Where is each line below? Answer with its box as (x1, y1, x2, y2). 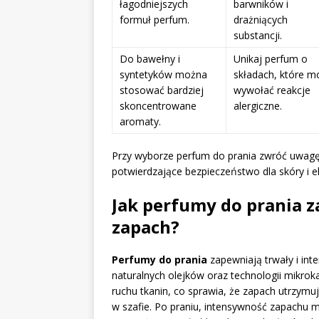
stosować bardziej (120, 83, 204, 98)
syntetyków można (120, 68, 207, 82)
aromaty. (120, 115, 161, 129)
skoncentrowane (120, 99, 197, 113)
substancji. (234, 28, 282, 43)
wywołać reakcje (234, 83, 310, 98)
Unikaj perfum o (234, 52, 308, 66)
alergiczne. (234, 99, 282, 113)
